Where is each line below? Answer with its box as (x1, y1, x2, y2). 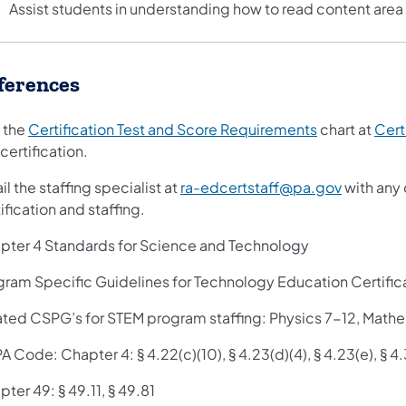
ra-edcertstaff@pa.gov (180, 177, 342, 197)
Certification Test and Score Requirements (28, 119, 317, 139)
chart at (317, 119, 374, 139)
